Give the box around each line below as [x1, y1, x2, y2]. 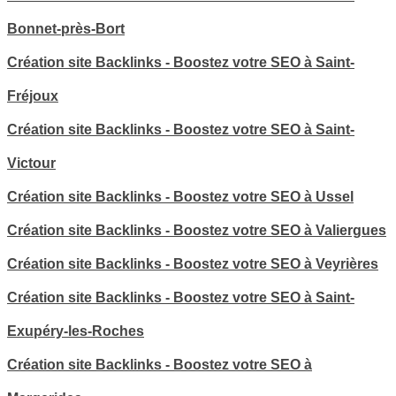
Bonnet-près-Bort [7, 21, 125, 37]
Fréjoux [7, 88, 58, 104]
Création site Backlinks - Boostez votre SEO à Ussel [7, 189, 354, 205]
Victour [7, 156, 56, 171]
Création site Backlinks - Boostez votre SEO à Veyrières [7, 256, 378, 272]
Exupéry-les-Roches [7, 324, 144, 339]
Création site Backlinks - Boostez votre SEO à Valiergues [7, 223, 386, 239]
